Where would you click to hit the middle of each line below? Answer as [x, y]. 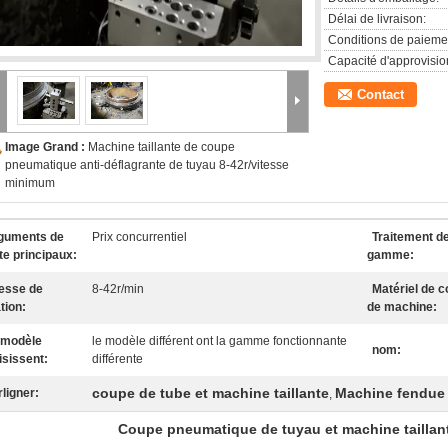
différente [117, 359]
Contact [380, 94]
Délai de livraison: [377, 19]
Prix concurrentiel [139, 237]
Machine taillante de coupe [161, 147]
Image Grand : [46, 147]
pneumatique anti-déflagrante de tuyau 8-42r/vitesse [147, 165]
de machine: [402, 307]
